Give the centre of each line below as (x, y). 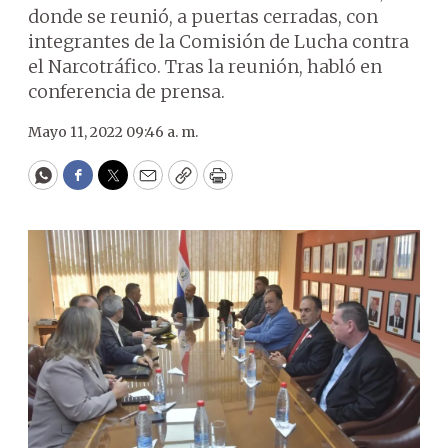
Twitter (145, 184)
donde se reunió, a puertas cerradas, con (203, 16)
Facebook (118, 184)
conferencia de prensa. (126, 91)
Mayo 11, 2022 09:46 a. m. (113, 132)
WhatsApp (88, 184)
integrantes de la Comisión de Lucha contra (218, 41)
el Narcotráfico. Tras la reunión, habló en (205, 66)
